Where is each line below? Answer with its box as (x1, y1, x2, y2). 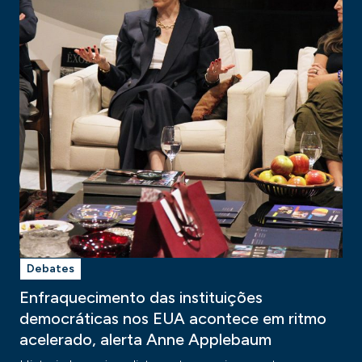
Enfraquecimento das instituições (19, 288, 263, 307)
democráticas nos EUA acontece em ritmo (19, 309, 326, 328)
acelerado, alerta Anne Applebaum (19, 330, 271, 349)
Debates (27, 262, 74, 276)
